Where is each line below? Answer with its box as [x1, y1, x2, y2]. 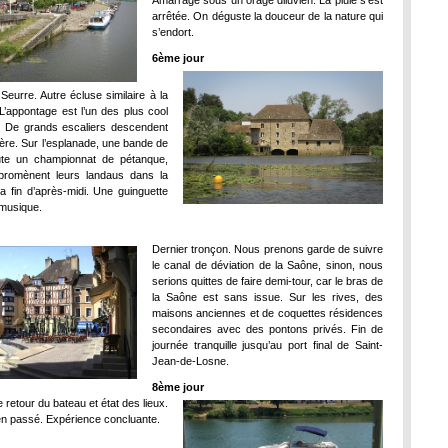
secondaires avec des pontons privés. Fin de [152, 323, 383, 335]
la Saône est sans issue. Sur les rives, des [152, 291, 383, 303]
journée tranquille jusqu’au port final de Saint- [152, 339, 383, 351]
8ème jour [152, 381, 204, 393]
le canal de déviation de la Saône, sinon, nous [152, 259, 383, 271]
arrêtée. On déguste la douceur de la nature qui [152, 10, 383, 22]
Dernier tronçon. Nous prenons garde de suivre [152, 243, 383, 255]
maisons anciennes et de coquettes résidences [152, 307, 383, 319]
